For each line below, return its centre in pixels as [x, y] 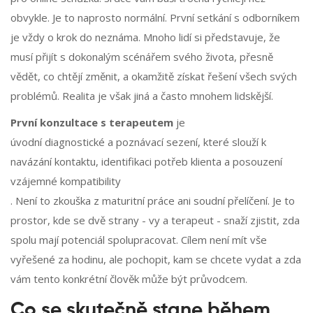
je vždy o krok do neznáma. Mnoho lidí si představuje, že [145, 37]
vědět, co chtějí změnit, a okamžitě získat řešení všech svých [154, 77]
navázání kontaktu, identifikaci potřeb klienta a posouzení [146, 162]
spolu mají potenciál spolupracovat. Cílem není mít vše [139, 240]
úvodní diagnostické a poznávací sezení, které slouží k [138, 142]
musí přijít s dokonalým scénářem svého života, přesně [142, 57]
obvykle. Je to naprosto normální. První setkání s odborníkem [155, 18]
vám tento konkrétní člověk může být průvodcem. [129, 279]
